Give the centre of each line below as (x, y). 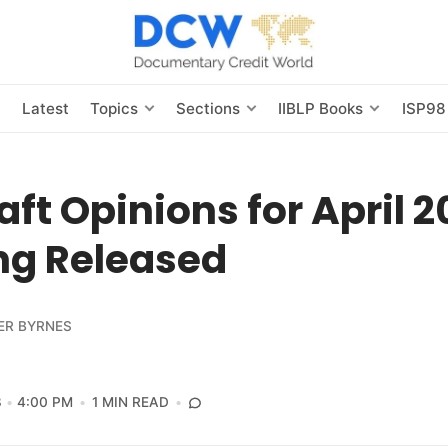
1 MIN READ (130, 402)
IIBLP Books (321, 108)
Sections (208, 108)
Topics (113, 108)
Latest (45, 108)
